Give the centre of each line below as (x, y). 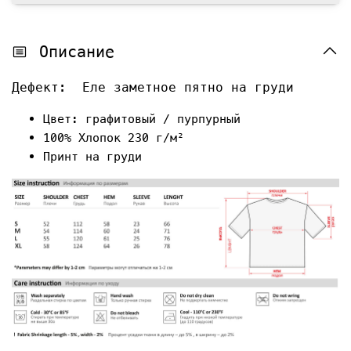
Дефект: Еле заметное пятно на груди (153, 87)
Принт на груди (92, 156)
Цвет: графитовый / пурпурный (142, 118)
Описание (77, 51)
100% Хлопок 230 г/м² (114, 137)
